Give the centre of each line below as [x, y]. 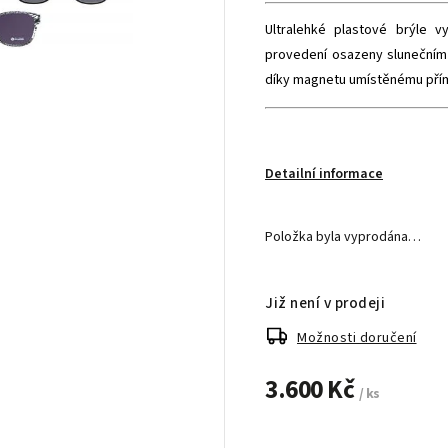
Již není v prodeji [325, 303]
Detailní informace [324, 174]
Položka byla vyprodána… [343, 237]
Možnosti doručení [357, 338]
